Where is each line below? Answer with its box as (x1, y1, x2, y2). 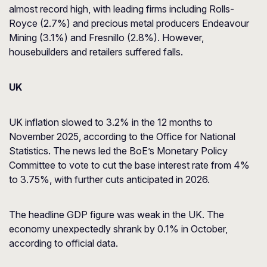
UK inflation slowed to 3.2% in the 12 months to (9, 116, 213, 128)
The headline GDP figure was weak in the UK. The (9, 209, 224, 221)
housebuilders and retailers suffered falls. (9, 46, 183, 58)
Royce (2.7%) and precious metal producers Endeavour (9, 17, 249, 29)
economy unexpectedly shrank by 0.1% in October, (9, 223, 228, 235)
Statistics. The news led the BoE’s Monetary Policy (9, 145, 228, 157)
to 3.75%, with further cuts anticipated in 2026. (9, 173, 210, 185)
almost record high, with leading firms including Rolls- (9, 3, 234, 15)
